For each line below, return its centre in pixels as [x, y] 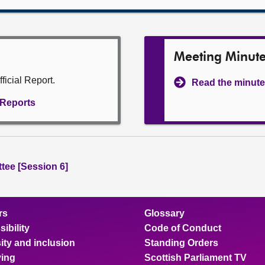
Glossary [164, 213]
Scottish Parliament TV [195, 258]
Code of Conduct [183, 228]
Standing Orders [181, 243]
